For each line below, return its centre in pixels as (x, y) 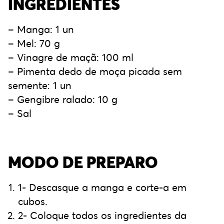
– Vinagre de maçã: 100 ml (71, 57)
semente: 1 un (40, 85)
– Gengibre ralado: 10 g (63, 99)
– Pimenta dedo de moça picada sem (95, 71)
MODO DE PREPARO (83, 162)
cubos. (33, 201)
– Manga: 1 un (41, 29)
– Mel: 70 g (34, 43)
